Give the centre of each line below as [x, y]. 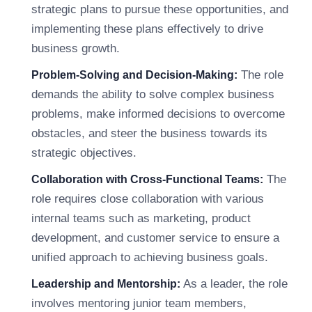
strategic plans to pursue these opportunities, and [160, 9]
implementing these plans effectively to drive [147, 29]
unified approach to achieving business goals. [150, 257]
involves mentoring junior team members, [139, 303]
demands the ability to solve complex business [153, 94]
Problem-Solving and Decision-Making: [134, 75]
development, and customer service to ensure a [155, 238]
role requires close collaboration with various [148, 199]
